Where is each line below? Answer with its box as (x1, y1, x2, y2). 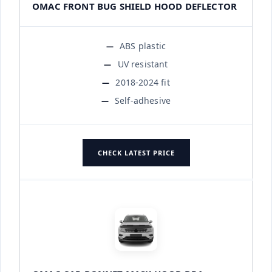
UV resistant (117, 58, 168, 70)
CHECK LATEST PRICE (97, 148, 175, 157)
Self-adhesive (114, 94, 171, 106)
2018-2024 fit (115, 76, 170, 88)
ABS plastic (120, 39, 166, 52)
